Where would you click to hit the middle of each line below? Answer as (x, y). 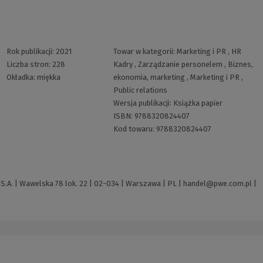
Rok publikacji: (31, 52)
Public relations (140, 90)
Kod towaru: (134, 129)
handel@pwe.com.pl (218, 184)
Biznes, (240, 65)
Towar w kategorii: (145, 52)
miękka (49, 77)
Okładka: (22, 77)
